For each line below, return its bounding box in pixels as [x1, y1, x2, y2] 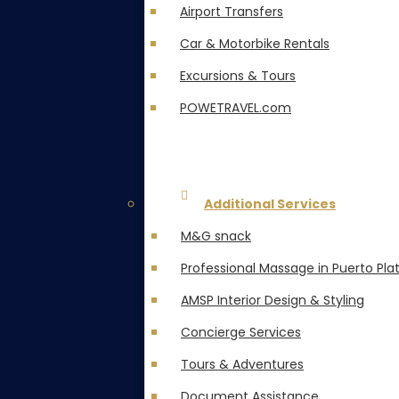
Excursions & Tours [180, 67, 296, 85]
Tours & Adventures [181, 355, 304, 373]
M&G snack [181, 227, 251, 245]
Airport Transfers [180, 3, 283, 20]
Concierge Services [181, 323, 301, 341]
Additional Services [204, 195, 336, 213]
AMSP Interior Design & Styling [181, 291, 364, 309]
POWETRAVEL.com [180, 99, 291, 117]
